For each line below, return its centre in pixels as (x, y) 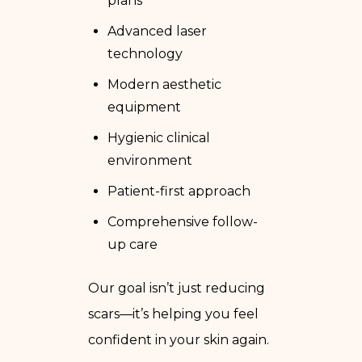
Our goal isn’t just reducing (177, 288)
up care (133, 244)
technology (145, 53)
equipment (144, 107)
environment (150, 160)
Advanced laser (157, 31)
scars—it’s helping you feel (173, 314)
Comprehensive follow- (183, 221)
